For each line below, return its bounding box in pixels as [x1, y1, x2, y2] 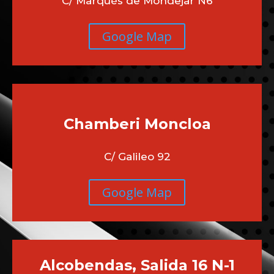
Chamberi [63, 114, 144, 133]
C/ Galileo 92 [103, 150, 171, 163]
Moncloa [144, 114, 211, 133]
